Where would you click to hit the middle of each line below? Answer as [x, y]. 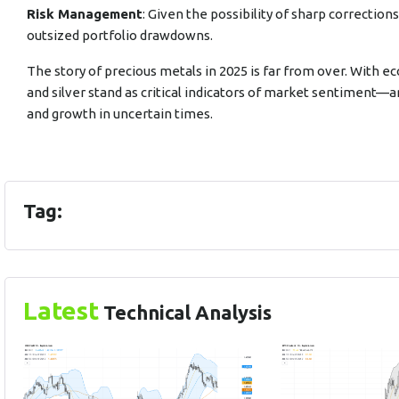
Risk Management [85, 14]
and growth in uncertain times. [120, 114]
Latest [61, 310]
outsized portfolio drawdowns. [120, 35]
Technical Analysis [185, 312]
